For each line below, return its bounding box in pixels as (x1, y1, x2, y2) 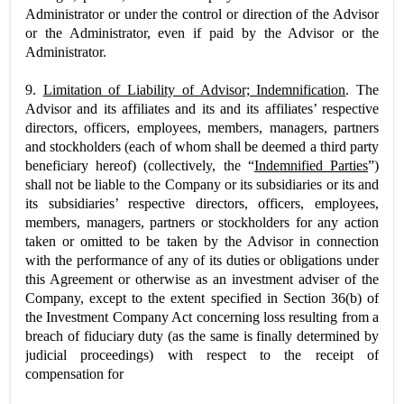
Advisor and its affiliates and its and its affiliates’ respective (25, 100, 379, 116)
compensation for (25, 365, 124, 381)
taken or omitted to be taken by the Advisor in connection (25, 233, 379, 249)
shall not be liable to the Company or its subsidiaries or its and (25, 176, 379, 192)
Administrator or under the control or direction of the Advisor (25, 5, 379, 22)
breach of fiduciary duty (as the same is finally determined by (25, 327, 379, 344)
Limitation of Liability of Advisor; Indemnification (42, 81, 346, 97)
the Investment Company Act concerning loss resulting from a (25, 308, 379, 325)
